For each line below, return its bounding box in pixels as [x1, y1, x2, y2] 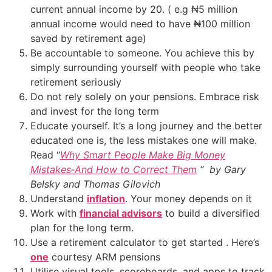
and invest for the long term [30, 105, 159, 118]
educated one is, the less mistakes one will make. [30, 134, 257, 147]
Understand [30, 192, 87, 205]
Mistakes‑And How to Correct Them [30, 163, 197, 176]
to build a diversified [162, 207, 260, 220]
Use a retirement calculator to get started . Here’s [30, 236, 259, 249]
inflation [87, 192, 125, 205]
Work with [30, 207, 80, 220]
